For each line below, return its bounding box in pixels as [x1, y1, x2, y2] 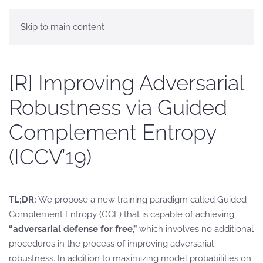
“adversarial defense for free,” [9, 224, 137, 234]
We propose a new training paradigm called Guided [36, 194, 247, 205]
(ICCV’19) [9, 144, 92, 169]
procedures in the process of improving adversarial [9, 238, 214, 249]
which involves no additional [137, 224, 254, 234]
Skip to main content [21, 22, 104, 32]
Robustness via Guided [9, 95, 227, 120]
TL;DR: [9, 194, 36, 205]
